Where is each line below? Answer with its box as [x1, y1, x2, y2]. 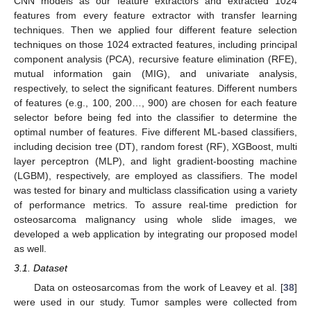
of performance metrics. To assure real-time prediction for [14, 199, 297, 211]
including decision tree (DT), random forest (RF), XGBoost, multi [14, 141, 297, 153]
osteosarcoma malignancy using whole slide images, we [14, 214, 297, 226]
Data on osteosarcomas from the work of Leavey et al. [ [33, 282, 283, 294]
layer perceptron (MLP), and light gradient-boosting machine [14, 155, 297, 167]
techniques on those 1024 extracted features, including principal [14, 39, 297, 51]
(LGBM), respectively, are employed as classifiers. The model [14, 170, 297, 182]
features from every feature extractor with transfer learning [14, 10, 297, 22]
